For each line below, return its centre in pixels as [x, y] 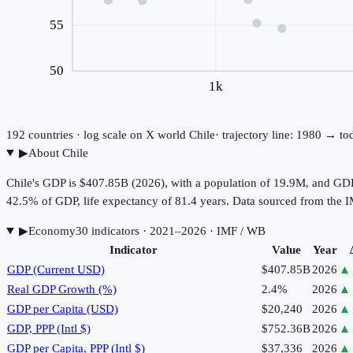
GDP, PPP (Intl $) [49, 329]
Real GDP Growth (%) [62, 290]
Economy [52, 231]
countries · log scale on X [90, 135]
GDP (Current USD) [56, 270]
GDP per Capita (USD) [63, 309]
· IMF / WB [236, 231]
